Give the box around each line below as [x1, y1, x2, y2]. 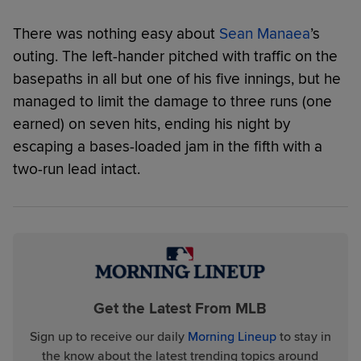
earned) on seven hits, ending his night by [13, 114, 290, 134]
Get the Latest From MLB [93, 300, 268, 319]
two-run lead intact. [13, 159, 140, 179]
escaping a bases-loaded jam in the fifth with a [13, 136, 322, 156]
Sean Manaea [219, 23, 310, 44]
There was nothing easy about [13, 23, 219, 44]
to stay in [276, 329, 331, 346]
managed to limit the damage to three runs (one [13, 91, 332, 111]
